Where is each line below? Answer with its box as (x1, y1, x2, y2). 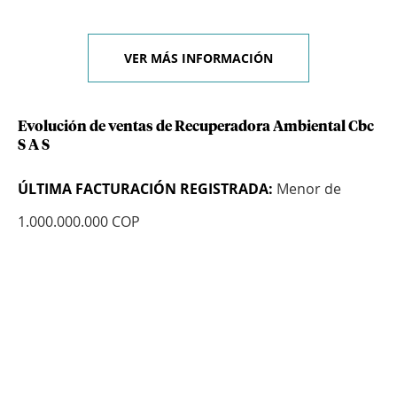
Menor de (273, 179, 341, 199)
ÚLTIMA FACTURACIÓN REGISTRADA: (18, 179, 273, 199)
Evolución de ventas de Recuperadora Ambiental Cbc (18, 120, 374, 135)
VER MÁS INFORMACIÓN (124, 50, 273, 67)
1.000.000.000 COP (18, 212, 140, 232)
